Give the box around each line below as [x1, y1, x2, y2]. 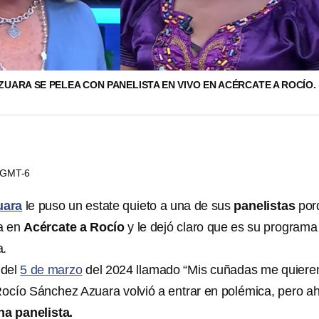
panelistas [234, 199, 296, 213]
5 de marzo [20, 263, 83, 277]
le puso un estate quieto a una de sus [25, 199, 234, 213]
